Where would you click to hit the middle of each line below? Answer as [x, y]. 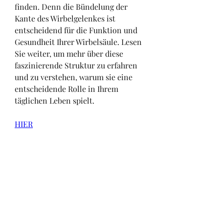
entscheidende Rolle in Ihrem [66, 89]
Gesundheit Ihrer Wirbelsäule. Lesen [78, 42]
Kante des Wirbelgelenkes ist [65, 19]
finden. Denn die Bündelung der [71, 7]
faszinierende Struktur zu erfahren [76, 66]
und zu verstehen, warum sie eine [74, 77]
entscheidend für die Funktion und [76, 30]
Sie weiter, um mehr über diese [69, 54]
